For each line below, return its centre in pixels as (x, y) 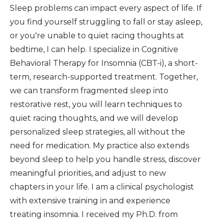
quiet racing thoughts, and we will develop (94, 118)
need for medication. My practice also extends (99, 146)
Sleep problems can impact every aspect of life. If (106, 8)
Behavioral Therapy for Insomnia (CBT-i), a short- (104, 63)
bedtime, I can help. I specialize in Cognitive (94, 50)
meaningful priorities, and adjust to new (88, 173)
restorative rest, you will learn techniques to (96, 105)
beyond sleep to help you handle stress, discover (105, 160)
